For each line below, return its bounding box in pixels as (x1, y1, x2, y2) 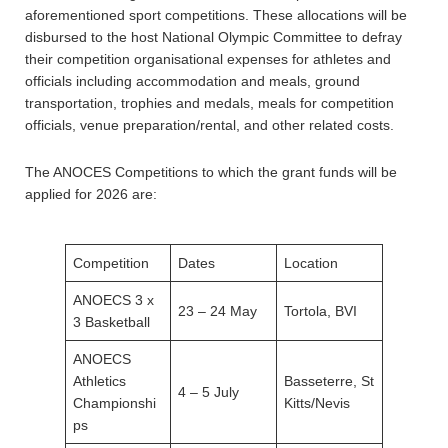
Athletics (73, 373, 126, 389)
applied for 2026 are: (25, 186, 157, 202)
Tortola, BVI (284, 303, 357, 319)
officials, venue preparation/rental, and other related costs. (25, 117, 394, 133)
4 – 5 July (178, 384, 239, 400)
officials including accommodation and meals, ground (25, 73, 360, 89)
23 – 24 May (178, 303, 257, 319)
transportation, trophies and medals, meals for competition (25, 95, 394, 111)
